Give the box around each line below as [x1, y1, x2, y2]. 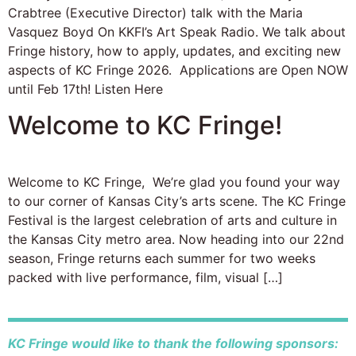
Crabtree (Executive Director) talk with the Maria [8, 5, 303, 21]
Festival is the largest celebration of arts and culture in [8, 211, 337, 228]
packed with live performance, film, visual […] [8, 269, 283, 285]
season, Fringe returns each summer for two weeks [8, 250, 315, 266]
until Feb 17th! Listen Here [8, 81, 163, 98]
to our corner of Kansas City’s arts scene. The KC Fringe [8, 192, 346, 209]
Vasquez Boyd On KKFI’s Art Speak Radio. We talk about [8, 24, 346, 41]
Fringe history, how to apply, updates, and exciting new [8, 43, 341, 60]
